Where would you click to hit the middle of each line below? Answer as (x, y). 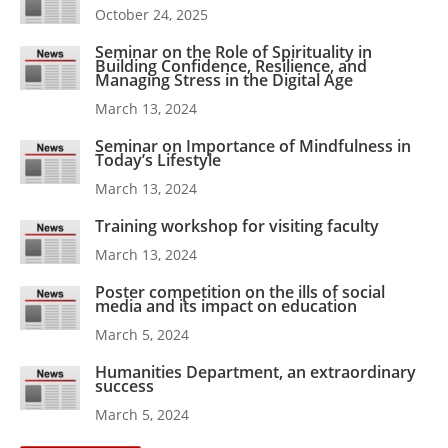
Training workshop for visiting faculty (237, 225)
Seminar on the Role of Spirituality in (233, 51)
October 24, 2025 (151, 14)
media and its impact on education (226, 305)
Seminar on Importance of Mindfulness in (253, 145)
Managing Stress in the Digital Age (224, 79)
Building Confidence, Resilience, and (231, 65)
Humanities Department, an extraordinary (255, 371)
